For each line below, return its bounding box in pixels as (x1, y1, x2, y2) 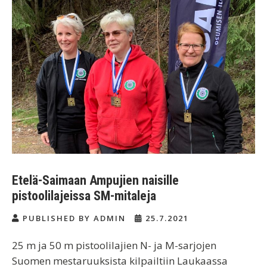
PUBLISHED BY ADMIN (20, 213, 129, 223)
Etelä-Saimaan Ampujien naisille (12, 173, 179, 188)
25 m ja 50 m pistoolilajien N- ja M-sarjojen (12, 238, 216, 252)
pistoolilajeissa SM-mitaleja (12, 188, 156, 203)
